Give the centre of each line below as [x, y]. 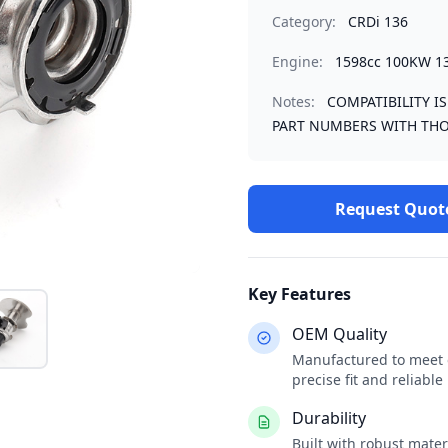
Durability [329, 418]
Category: [304, 21]
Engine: [297, 61]
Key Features [299, 294]
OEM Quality [339, 334]
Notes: [293, 101]
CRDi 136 [378, 21]
